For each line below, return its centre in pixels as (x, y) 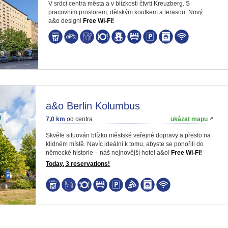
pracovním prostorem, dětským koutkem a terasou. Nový (125, 12)
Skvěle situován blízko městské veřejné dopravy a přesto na (129, 135)
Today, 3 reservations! (78, 164)
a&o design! (66, 21)
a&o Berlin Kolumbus (93, 106)
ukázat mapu (189, 119)
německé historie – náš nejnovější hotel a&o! (109, 153)
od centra (79, 119)
